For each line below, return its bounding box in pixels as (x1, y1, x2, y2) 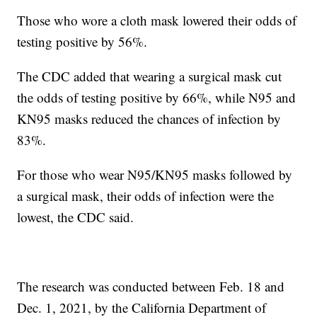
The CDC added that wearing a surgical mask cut (17, 67, 282, 86)
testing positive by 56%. (17, 33, 148, 51)
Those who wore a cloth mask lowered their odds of (17, 11, 297, 30)
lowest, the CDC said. (17, 208, 134, 226)
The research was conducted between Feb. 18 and (17, 277, 285, 296)
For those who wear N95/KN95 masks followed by (17, 166, 293, 184)
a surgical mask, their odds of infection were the (17, 187, 275, 205)
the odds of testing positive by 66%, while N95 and (17, 88, 296, 107)
